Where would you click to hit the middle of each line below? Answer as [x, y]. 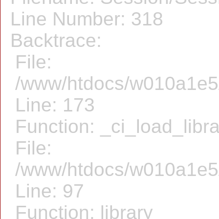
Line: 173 [55, 105]
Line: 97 [50, 191]
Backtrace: [56, 40]
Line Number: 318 [87, 19]
